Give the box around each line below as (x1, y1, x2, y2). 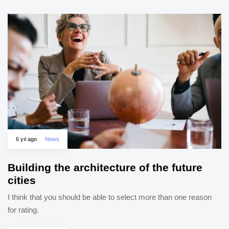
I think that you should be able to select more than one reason (8, 193, 212, 202)
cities (8, 174, 36, 187)
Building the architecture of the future (8, 162, 202, 174)
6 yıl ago (16, 136, 37, 143)
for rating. (8, 205, 39, 215)
